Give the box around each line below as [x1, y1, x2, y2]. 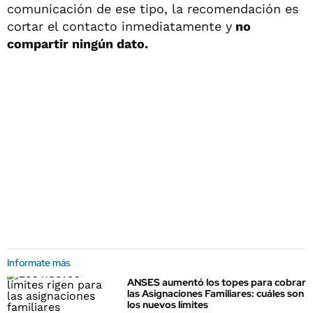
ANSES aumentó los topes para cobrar [127, 276, 306, 289]
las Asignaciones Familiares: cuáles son [127, 287, 304, 300]
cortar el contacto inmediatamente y [7, 19, 232, 34]
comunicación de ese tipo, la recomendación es [7, 1, 298, 16]
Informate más [7, 256, 71, 269]
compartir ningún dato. [7, 36, 148, 51]
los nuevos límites [127, 298, 208, 311]
